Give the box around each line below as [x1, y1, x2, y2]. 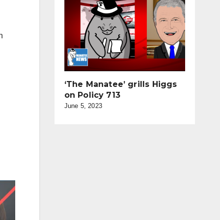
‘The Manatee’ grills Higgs [64, 80, 177, 89]
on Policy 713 [64, 90, 121, 100]
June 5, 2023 [64, 102, 102, 110]
